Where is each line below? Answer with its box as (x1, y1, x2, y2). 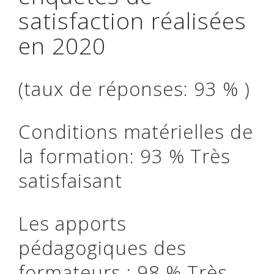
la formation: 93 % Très (18, 143, 231, 169)
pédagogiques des (18, 235, 187, 261)
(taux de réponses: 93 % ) (18, 76, 250, 102)
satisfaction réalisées (18, 5, 246, 36)
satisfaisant (18, 168, 122, 193)
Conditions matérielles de (18, 119, 253, 144)
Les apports (18, 210, 127, 236)
